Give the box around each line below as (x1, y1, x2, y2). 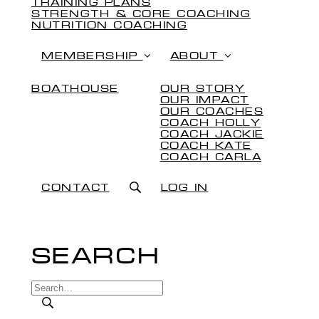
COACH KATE (159, 142, 252, 151)
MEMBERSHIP (41, 52, 137, 61)
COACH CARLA (159, 153, 261, 162)
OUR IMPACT (159, 96, 249, 105)
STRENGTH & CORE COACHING (31, 10, 251, 19)
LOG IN (160, 184, 209, 193)
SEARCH (31, 248, 160, 268)
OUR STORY (159, 85, 245, 94)
